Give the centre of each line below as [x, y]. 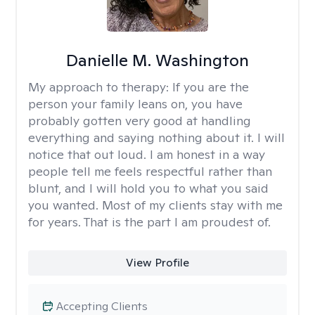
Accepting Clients [102, 306]
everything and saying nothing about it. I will [156, 137]
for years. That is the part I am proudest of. [149, 222]
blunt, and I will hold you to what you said [148, 188]
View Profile [157, 263]
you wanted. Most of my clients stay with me [155, 205]
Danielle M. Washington [157, 60]
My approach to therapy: [100, 87]
